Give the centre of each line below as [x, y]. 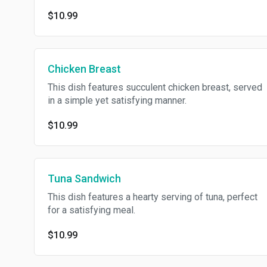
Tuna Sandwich [84, 178]
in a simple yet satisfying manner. [117, 100]
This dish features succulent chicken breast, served [155, 87]
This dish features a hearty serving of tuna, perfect [153, 197]
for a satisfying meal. [91, 210]
